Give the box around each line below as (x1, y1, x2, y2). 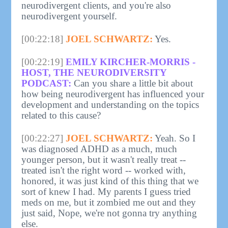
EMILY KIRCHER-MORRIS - (66, 56, 196, 68)
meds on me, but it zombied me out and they (21, 197, 196, 208)
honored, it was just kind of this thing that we (21, 176, 199, 187)
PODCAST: (21, 78, 72, 89)
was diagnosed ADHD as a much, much (21, 144, 178, 155)
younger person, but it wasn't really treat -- (21, 154, 186, 165)
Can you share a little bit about (71, 78, 193, 89)
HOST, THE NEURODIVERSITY (21, 67, 167, 78)
